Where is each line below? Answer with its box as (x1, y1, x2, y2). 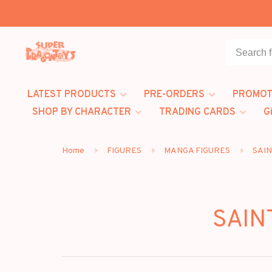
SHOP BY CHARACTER (32, 106, 131, 118)
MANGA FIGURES (164, 146, 230, 156)
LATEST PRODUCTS (27, 89, 116, 101)
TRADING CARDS (159, 106, 236, 118)
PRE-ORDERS (144, 89, 205, 101)
